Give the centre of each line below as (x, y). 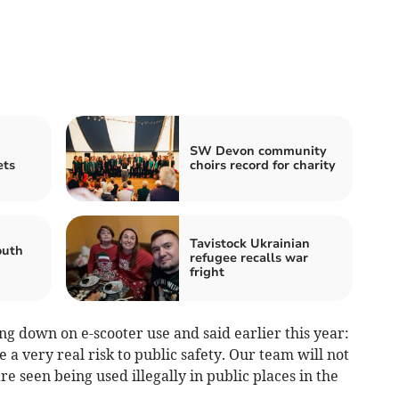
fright (207, 272)
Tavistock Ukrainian (250, 243)
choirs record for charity (263, 165)
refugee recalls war (249, 257)
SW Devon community (258, 151)
